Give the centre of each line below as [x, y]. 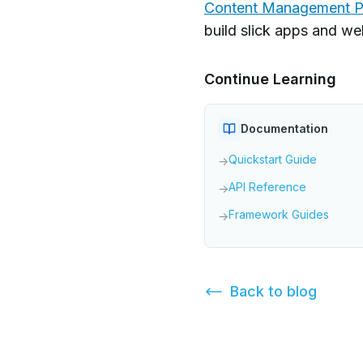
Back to [258, 291]
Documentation [284, 128]
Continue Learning [270, 79]
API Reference [267, 187]
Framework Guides [279, 214]
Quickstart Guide [273, 159]
